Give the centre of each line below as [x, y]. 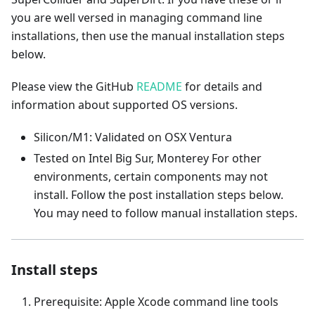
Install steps [54, 270]
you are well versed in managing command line [137, 18]
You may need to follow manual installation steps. [166, 213]
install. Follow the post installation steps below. [159, 195]
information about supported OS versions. [124, 105]
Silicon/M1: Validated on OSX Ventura [133, 137]
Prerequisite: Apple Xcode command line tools [156, 302]
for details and [222, 86]
